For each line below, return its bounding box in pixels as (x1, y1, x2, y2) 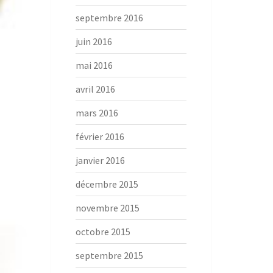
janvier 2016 (75, 154, 125, 166)
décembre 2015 (75, 178, 138, 190)
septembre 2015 (75, 249, 143, 261)
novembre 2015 (75, 202, 140, 214)
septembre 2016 (75, 12, 143, 24)
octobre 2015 (75, 225, 130, 238)
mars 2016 (75, 107, 118, 119)
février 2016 (75, 130, 124, 143)
